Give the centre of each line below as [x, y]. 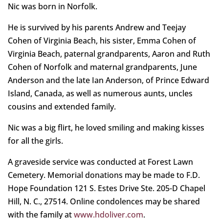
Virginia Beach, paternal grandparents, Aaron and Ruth [109, 54]
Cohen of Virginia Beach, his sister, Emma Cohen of [102, 41]
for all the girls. [35, 141]
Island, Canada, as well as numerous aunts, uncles [100, 94]
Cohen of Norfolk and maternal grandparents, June [102, 67]
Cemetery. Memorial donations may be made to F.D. [104, 175]
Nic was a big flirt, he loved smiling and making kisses [106, 128]
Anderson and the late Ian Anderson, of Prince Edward [108, 80]
